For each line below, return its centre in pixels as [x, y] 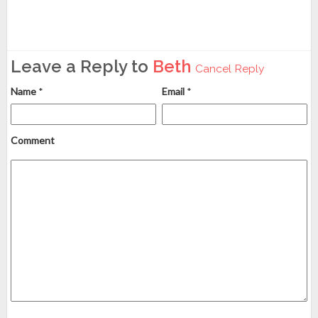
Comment [33, 140]
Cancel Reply [230, 68]
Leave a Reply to [82, 66]
